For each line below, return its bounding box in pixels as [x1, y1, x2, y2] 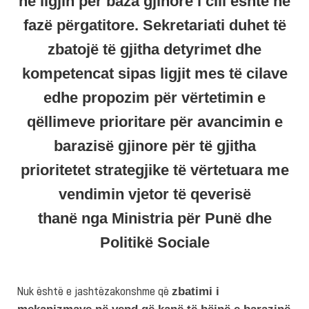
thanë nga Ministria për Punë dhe [37, 209, 272, 227]
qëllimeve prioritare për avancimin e [26, 112, 283, 130]
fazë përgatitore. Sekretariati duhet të [23, 16, 286, 34]
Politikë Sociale [99, 233, 210, 251]
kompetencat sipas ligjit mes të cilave [21, 64, 288, 82]
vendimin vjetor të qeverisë [58, 185, 251, 203]
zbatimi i [172, 284, 219, 298]
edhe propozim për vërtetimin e [43, 88, 266, 106]
